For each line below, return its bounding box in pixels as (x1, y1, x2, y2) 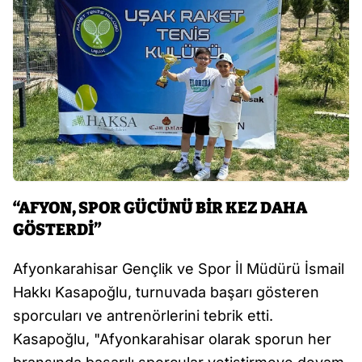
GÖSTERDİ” (13, 220, 101, 240)
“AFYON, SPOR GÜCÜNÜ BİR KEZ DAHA (13, 198, 307, 218)
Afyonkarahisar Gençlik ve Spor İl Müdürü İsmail (13, 260, 344, 278)
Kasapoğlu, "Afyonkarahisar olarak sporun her (13, 330, 331, 348)
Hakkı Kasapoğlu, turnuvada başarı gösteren (13, 284, 319, 301)
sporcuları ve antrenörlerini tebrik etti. (13, 307, 273, 325)
